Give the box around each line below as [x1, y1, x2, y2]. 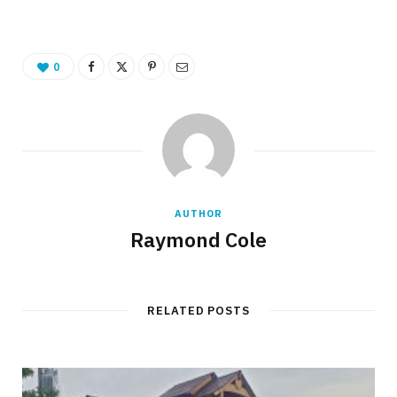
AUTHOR [175, 206, 222, 220]
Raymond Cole [130, 225, 267, 253]
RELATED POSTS [146, 302, 251, 318]
